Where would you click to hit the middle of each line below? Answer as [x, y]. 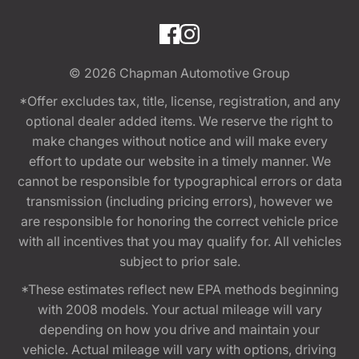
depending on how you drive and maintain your [179, 329]
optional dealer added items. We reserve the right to [179, 121]
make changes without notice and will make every [179, 141]
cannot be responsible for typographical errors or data [179, 181]
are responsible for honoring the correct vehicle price [179, 221]
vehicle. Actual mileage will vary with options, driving [179, 349]
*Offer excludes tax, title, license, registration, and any [179, 101]
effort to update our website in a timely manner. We [179, 161]
